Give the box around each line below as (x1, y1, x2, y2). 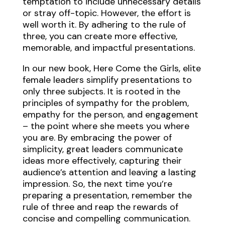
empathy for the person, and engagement (22, 108, 198, 121)
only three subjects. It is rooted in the (22, 85, 180, 97)
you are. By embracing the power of (22, 131, 172, 144)
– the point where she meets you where (22, 120, 189, 132)
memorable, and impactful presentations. (22, 41, 195, 54)
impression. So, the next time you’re (22, 177, 172, 190)
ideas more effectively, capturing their (22, 154, 182, 167)
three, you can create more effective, (22, 30, 177, 42)
